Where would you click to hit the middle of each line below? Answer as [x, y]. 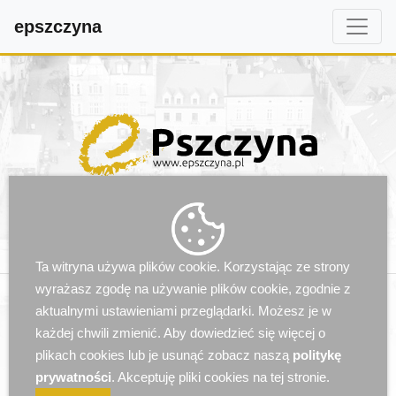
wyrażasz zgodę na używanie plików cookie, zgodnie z [193, 288]
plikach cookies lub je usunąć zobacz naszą [164, 354]
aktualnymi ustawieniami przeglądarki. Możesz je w [183, 310]
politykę [317, 354]
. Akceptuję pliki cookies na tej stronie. [221, 377]
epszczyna [58, 27]
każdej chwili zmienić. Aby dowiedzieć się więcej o [180, 332]
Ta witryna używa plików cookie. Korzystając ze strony [193, 266]
